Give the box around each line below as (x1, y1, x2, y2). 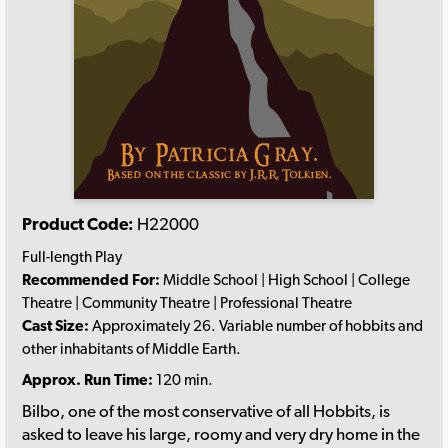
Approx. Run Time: (22, 370, 153, 390)
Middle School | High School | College (160, 269, 410, 289)
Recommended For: (22, 269, 160, 289)
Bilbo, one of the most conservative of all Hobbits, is (22, 400, 390, 421)
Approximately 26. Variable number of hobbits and (89, 315, 423, 335)
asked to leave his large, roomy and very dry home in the (22, 423, 420, 444)
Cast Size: (22, 315, 89, 335)
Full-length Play (22, 246, 122, 266)
